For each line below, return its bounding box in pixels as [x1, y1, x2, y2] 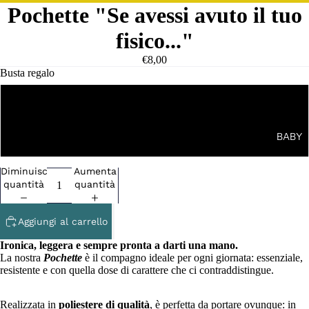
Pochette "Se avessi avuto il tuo [7, 3, 302, 28]
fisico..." [115, 28, 194, 53]
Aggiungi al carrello [18, 215, 108, 227]
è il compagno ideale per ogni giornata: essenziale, [82, 252, 303, 263]
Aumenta [73, 166, 117, 177]
